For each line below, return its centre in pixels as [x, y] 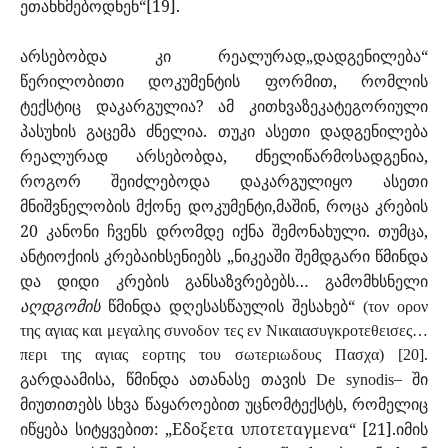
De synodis [355, 380]
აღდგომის [64, 306]
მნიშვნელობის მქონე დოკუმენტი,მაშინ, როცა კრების [224, 206]
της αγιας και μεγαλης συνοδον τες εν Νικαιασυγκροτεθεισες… [224, 331]
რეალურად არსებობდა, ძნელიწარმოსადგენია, [224, 156]
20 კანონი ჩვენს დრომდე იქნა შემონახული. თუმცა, [224, 231]
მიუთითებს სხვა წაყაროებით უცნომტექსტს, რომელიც [224, 404]
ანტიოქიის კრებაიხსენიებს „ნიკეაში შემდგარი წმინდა [224, 256]
